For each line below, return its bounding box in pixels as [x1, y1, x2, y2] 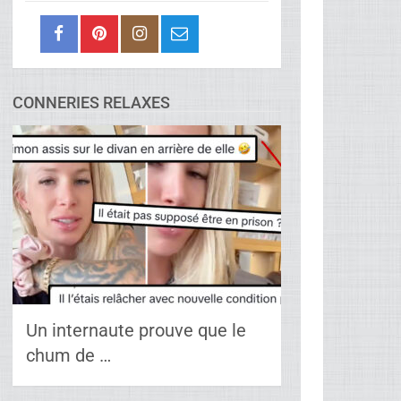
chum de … [26, 344, 112, 366]
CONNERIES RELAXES [13, 93, 171, 112]
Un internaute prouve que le [26, 319, 247, 341]
